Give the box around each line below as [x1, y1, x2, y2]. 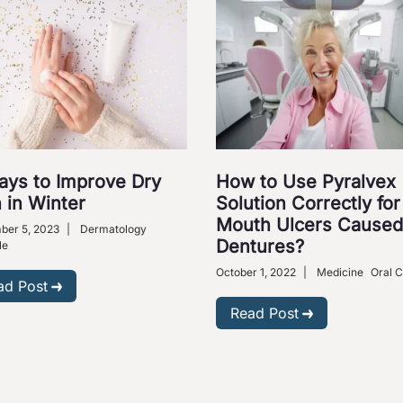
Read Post [230, 303, 299, 322]
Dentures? [216, 235, 304, 257]
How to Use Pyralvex [216, 170, 396, 193]
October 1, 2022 [216, 264, 296, 279]
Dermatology [80, 221, 147, 236]
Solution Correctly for [216, 192, 400, 214]
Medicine [317, 264, 363, 279]
